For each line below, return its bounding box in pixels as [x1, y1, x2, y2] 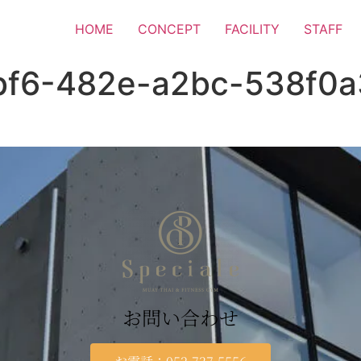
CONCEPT [138, 21, 201, 37]
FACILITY [225, 21, 280, 37]
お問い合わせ [122, 303, 239, 332]
